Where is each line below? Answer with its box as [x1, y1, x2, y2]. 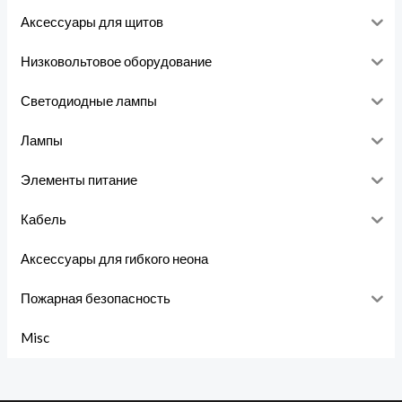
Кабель [20, 211, 66, 228]
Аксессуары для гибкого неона [20, 250, 208, 267]
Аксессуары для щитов [20, 13, 163, 31]
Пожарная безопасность [20, 290, 170, 307]
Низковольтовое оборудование [20, 53, 212, 70]
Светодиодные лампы [20, 92, 157, 109]
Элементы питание [20, 171, 137, 188]
